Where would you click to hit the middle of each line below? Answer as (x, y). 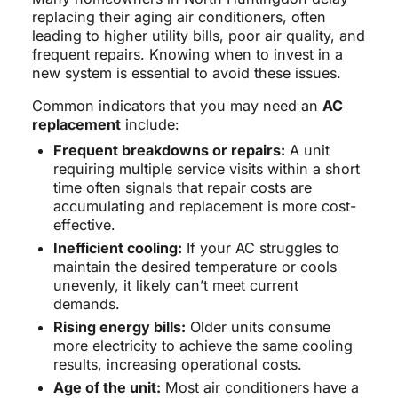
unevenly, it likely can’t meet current (175, 286)
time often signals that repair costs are (182, 188)
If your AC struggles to (260, 248)
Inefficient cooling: (117, 248)
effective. (84, 225)
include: (150, 125)
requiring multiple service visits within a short (206, 169)
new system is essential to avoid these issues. (186, 73)
